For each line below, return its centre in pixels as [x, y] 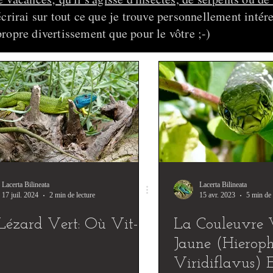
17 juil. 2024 [20, 195]
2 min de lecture [72, 195]
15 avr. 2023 [217, 195]
